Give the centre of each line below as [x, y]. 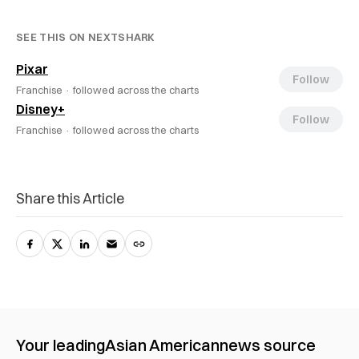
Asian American [162, 345]
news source [268, 345]
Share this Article [70, 198]
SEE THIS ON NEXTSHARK [86, 36]
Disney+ [40, 109]
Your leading [61, 345]
